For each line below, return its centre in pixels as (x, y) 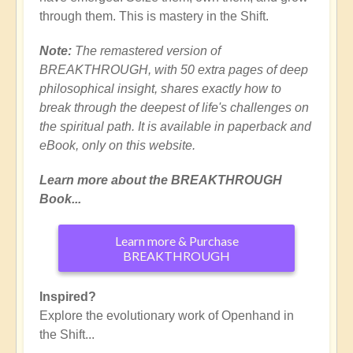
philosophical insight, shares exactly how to (160, 88)
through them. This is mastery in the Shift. (154, 16)
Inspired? (68, 296)
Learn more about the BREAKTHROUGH (161, 180)
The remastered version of (146, 50)
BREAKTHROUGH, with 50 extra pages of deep (174, 69)
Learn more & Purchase (176, 240)
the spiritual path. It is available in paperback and (175, 126)
